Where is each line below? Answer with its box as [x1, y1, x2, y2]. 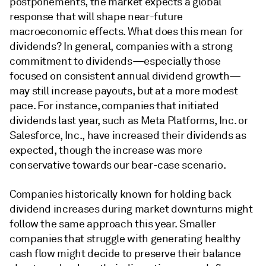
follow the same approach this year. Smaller [9, 217, 216, 230]
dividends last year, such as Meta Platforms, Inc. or [9, 114, 248, 127]
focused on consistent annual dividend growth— [9, 69, 241, 83]
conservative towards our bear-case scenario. [9, 159, 226, 172]
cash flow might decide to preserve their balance [9, 247, 241, 260]
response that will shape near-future [9, 10, 183, 23]
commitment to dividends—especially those [9, 55, 221, 68]
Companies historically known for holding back [9, 188, 232, 201]
